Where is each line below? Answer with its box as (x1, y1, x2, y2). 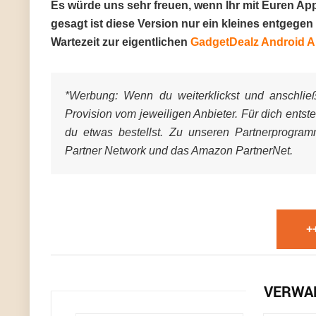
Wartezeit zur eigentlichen (51, 36, 190, 49)
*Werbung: (65, 90, 118, 102)
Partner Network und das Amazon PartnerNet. (65, 145, 293, 157)
